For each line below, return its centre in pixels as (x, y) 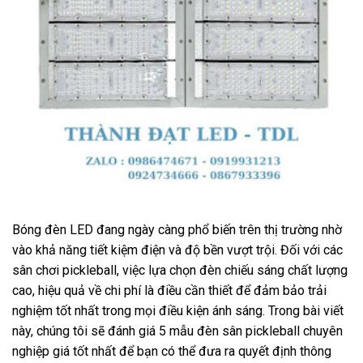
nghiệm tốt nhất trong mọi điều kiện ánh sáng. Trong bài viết (178, 310)
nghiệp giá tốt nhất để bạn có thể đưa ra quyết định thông (172, 351)
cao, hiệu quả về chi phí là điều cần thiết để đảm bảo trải (169, 290)
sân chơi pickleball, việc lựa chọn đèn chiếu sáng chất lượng (180, 270)
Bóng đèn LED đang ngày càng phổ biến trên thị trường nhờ (177, 229)
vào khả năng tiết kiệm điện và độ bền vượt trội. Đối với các (177, 250)
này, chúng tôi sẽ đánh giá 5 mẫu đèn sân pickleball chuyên (177, 331)
